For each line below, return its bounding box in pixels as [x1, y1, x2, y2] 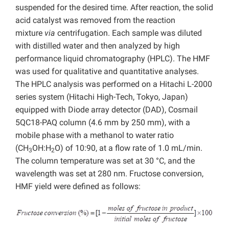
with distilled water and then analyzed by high [15, 41, 180, 51]
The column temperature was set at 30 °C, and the [15, 156, 195, 166]
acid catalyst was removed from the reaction [15, 15, 175, 26]
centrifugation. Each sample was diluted [55, 28, 202, 38]
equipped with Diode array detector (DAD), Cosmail [15, 105, 198, 115]
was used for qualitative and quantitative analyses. [15, 66, 199, 77]
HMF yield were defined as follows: [15, 181, 141, 192]
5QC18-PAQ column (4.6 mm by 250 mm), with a [15, 118, 190, 128]
